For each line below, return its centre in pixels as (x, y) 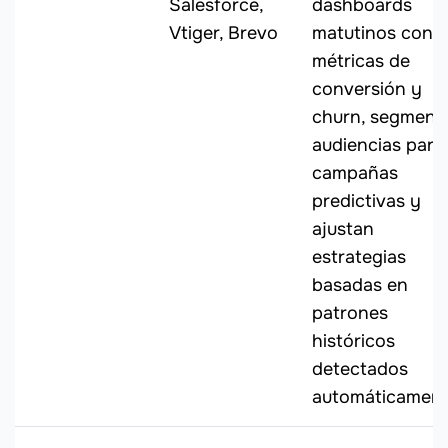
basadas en (360, 285)
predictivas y (366, 201)
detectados (360, 369)
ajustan (343, 229)
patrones (350, 313)
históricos (353, 341)
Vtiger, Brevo (223, 33)
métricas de (361, 61)
